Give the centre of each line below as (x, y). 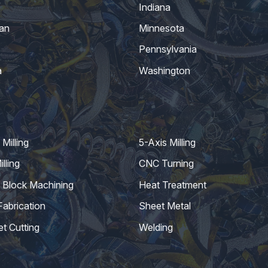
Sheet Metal (165, 206)
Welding (156, 227)
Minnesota (162, 28)
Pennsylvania (168, 49)
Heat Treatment (173, 185)
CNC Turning (166, 164)
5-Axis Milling (167, 143)
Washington (165, 70)
